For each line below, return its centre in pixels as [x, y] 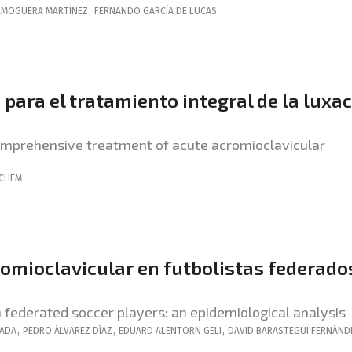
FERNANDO [117, 11]
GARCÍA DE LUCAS [180, 11]
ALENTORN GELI [189, 331]
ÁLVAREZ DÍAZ [83, 331]
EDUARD [136, 331]
